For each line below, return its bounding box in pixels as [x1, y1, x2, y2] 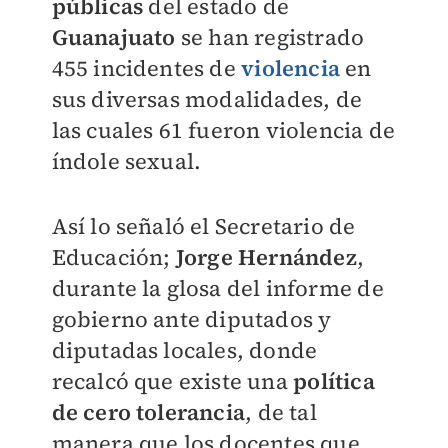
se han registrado [180, 22, 365, 52]
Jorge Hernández [175, 242, 357, 272]
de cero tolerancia [51, 397, 246, 427]
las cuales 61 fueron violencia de [51, 115, 396, 145]
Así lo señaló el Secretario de [51, 211, 356, 241]
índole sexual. [51, 146, 202, 176]
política [293, 366, 375, 396]
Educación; [51, 242, 176, 272]
